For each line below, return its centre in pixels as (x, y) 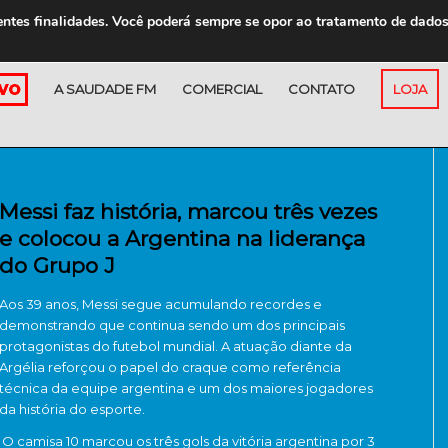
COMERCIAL (222, 89)
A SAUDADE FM (105, 89)
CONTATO (321, 89)
